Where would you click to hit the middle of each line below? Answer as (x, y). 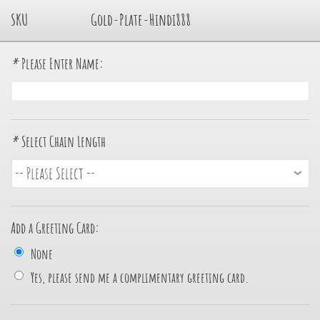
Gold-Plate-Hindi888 (141, 20)
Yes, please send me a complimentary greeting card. (140, 278)
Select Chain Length (64, 142)
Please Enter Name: (62, 64)
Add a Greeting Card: (55, 228)
